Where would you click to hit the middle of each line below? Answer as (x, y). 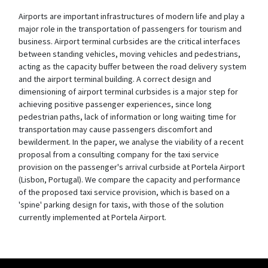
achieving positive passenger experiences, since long (115, 104)
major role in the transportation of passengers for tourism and (130, 29)
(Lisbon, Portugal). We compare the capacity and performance (130, 179)
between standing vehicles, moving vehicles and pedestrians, (130, 54)
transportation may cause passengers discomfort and (115, 129)
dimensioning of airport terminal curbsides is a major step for (128, 92)
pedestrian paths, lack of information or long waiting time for (127, 117)
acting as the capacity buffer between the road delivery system (133, 66)
